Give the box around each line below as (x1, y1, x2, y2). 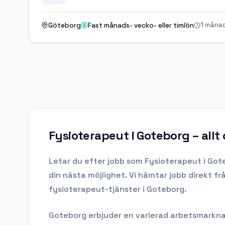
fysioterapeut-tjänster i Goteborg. (49, 184, 187, 195)
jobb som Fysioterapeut (107, 156, 201, 167)
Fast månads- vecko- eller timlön (87, 21, 194, 30)
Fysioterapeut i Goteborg (49, 128, 190, 144)
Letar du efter (49, 156, 107, 167)
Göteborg (48, 21, 81, 30)
